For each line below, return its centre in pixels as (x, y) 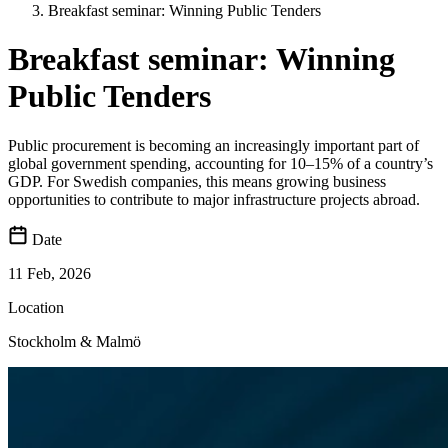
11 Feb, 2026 (49, 273)
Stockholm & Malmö (74, 341)
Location (36, 307)
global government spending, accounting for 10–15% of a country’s (220, 163)
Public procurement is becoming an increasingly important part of (213, 145)
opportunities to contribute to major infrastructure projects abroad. (214, 199)
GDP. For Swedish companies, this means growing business (197, 181)
